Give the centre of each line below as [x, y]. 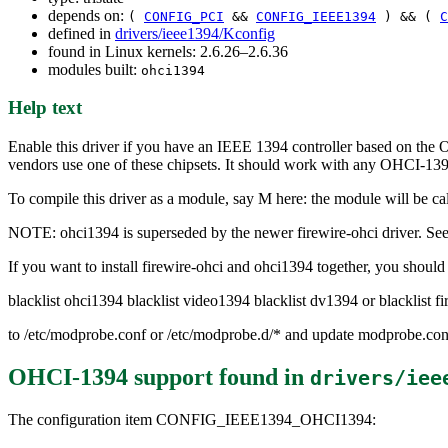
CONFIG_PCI [184, 16]
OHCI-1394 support [110, 376]
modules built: [94, 69]
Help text [45, 108]
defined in [81, 33]
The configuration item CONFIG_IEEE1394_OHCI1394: [192, 419]
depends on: [88, 15]
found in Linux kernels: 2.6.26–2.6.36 [168, 51]
